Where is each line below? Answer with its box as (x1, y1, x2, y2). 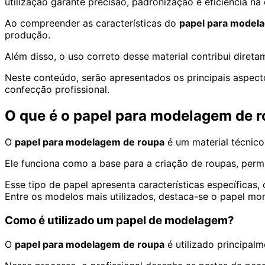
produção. (5, 29, 50, 41)
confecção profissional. (5, 83, 109, 96)
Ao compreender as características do (5, 17, 179, 30)
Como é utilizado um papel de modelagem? (5, 213, 234, 227)
